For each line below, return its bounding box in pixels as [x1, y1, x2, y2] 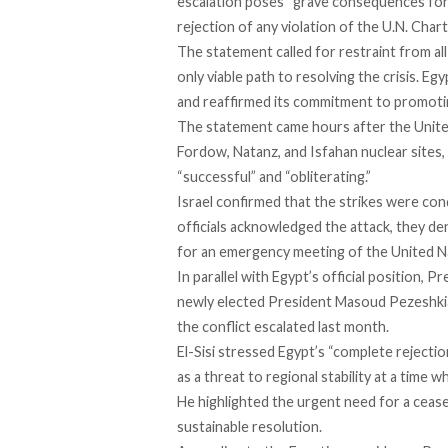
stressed [218, 343, 275, 361]
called [276, 43, 312, 61]
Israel [177, 193, 216, 211]
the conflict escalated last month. [177, 318, 389, 336]
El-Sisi [177, 343, 218, 361]
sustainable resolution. [177, 418, 325, 436]
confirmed [216, 193, 281, 211]
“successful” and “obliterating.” [177, 168, 374, 186]
